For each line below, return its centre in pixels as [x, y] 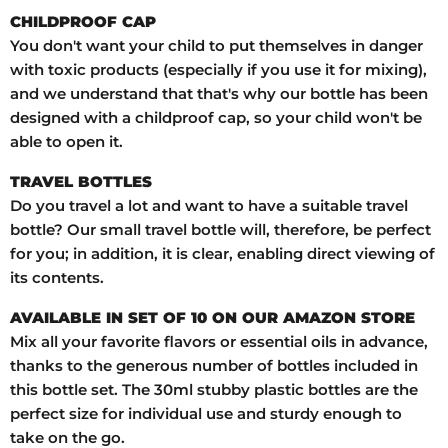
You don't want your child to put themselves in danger [216, 46]
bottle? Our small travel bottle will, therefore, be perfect [220, 230]
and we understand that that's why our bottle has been [219, 94]
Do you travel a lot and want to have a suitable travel [209, 206]
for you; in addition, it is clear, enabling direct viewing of [222, 254]
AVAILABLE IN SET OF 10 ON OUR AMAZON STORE [212, 318]
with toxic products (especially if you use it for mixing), [218, 70]
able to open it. [66, 142]
